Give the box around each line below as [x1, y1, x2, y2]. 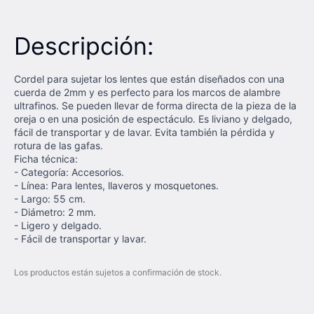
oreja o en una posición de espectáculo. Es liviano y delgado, [14, 113, 292, 125]
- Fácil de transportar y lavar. [14, 233, 149, 245]
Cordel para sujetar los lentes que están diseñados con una [14, 73, 285, 85]
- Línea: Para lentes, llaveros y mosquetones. [14, 179, 219, 191]
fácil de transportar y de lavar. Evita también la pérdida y [14, 126, 275, 138]
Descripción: [14, 32, 153, 60]
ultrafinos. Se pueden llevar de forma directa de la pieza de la [14, 100, 296, 111]
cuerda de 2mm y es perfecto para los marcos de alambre [14, 86, 280, 98]
